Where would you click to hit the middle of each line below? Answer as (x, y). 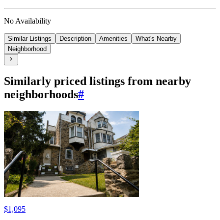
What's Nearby (156, 39)
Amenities (113, 39)
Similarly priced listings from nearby (97, 81)
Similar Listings (30, 39)
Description (75, 39)
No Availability (27, 21)
